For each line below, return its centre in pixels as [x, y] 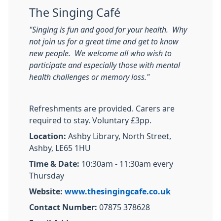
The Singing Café [75, 13]
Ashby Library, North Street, [119, 136]
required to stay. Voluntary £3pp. [90, 120]
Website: [46, 191]
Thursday [47, 176]
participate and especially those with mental [105, 65]
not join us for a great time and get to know [104, 41]
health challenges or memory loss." [89, 77]
